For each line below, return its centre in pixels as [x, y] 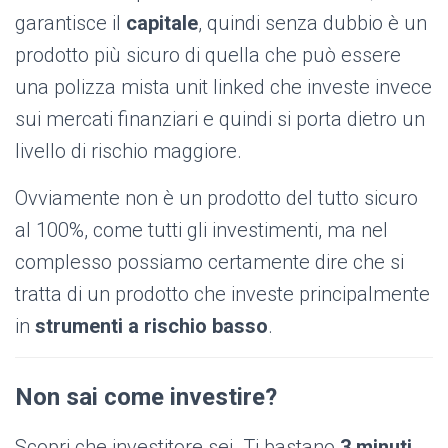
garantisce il [70, 23]
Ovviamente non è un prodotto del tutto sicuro [216, 198]
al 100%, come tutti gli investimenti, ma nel [201, 230]
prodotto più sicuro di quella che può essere [208, 55]
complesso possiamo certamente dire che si [209, 262]
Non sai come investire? [146, 397]
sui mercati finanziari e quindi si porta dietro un [220, 119]
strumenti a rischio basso [151, 326]
